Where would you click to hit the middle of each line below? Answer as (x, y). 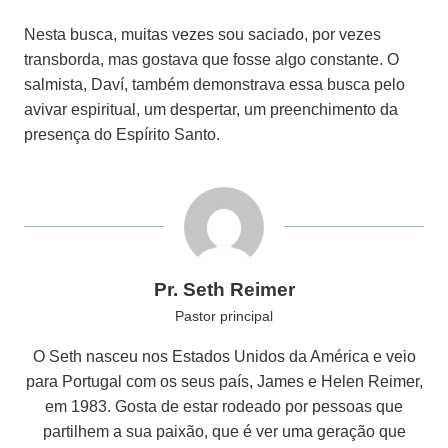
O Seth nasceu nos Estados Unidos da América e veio (224, 356)
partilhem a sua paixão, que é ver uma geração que (224, 431)
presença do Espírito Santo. (122, 134)
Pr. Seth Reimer (224, 289)
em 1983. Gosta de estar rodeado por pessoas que (224, 406)
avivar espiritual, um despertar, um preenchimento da (211, 109)
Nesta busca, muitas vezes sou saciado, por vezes (202, 34)
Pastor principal (224, 315)
